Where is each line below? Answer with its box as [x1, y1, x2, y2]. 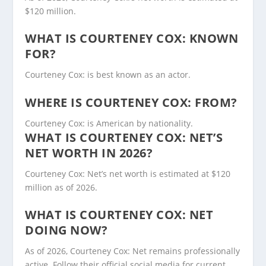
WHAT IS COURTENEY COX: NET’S [25, 129, 223, 145]
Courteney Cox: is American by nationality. [25, 117, 194, 129]
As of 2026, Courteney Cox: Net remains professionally [25, 245, 240, 257]
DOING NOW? [25, 222, 108, 239]
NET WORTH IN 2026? [25, 144, 153, 161]
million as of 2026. [25, 181, 98, 193]
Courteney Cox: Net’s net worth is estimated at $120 [25, 167, 231, 179]
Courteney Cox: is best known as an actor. [25, 69, 191, 81]
